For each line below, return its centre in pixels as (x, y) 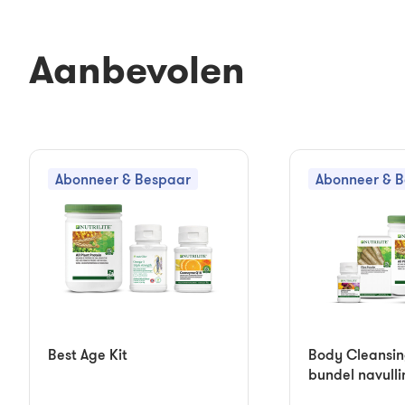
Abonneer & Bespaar (122, 179)
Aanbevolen (137, 70)
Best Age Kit (88, 354)
